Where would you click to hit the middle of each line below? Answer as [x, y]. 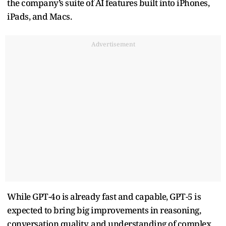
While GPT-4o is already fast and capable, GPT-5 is [104, 196]
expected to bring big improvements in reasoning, [104, 210]
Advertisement [113, 44]
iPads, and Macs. [39, 16]
